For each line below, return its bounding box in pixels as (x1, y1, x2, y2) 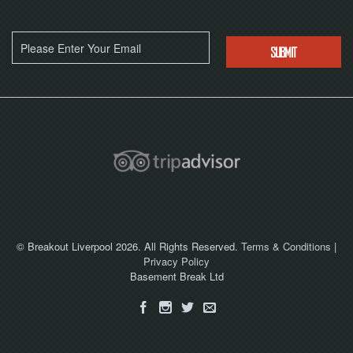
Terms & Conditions (241, 239, 331, 254)
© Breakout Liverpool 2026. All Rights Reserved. (17, 239, 241, 254)
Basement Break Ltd (129, 269, 224, 284)
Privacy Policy (143, 254, 210, 269)
